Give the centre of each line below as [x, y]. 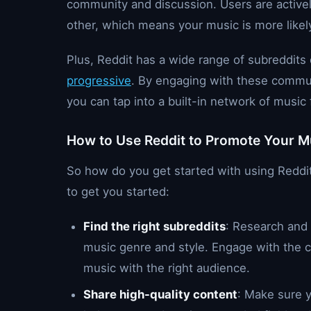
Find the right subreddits [154, 226]
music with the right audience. [167, 268]
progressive [99, 81]
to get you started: [118, 192]
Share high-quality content [160, 294]
